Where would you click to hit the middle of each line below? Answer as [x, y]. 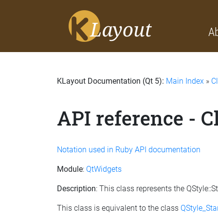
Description [76, 188]
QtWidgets [104, 169]
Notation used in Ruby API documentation [129, 149]
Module [70, 169]
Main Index [185, 81]
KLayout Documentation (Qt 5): [111, 81]
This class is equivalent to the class [119, 208]
